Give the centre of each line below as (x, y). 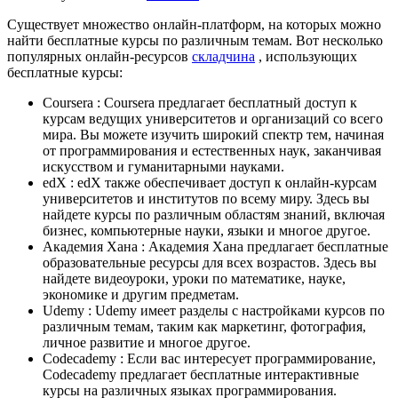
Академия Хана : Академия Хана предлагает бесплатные (215, 247)
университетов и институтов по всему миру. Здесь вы (206, 199)
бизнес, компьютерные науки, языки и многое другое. (207, 231)
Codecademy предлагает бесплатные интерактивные (201, 375)
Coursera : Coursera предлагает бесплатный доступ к (200, 103)
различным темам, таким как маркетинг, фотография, (204, 327)
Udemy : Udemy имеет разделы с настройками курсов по (214, 311)
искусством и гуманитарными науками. (163, 167)
